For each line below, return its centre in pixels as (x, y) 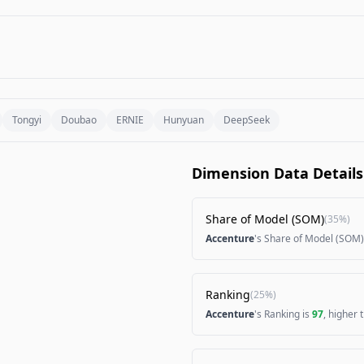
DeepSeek (247, 120)
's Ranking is (283, 314)
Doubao (79, 120)
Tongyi (27, 120)
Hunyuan (184, 120)
